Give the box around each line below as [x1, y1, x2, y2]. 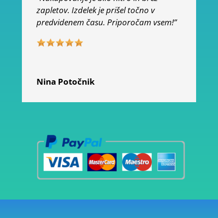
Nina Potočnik [36, 76, 95, 88]
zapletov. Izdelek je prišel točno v [36, 4, 155, 16]
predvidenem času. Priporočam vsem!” [36, 17, 177, 28]
